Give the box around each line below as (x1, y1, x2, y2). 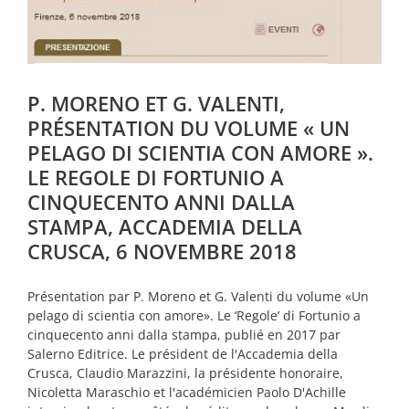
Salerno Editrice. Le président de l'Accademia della (27, 345, 338, 363)
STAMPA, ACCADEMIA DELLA (27, 213, 302, 241)
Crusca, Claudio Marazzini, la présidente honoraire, (27, 364, 343, 383)
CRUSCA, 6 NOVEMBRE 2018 (27, 237, 297, 266)
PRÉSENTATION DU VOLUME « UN (27, 114, 350, 142)
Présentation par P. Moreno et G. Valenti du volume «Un (27, 288, 369, 306)
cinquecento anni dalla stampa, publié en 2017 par (27, 326, 341, 344)
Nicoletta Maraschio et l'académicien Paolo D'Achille (27, 383, 346, 402)
